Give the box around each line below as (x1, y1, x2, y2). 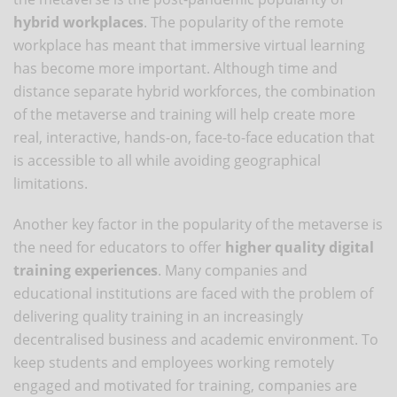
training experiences (13, 260, 158, 280)
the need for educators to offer (13, 237, 225, 257)
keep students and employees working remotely (13, 352, 334, 372)
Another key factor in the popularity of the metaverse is (13, 214, 383, 234)
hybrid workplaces (13, 12, 144, 32)
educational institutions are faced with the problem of (13, 283, 373, 303)
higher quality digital (225, 237, 374, 257)
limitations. (13, 173, 88, 193)
